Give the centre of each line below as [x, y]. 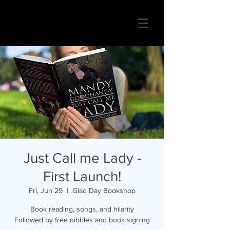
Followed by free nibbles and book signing [82, 220]
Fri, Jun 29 [46, 190]
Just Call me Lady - [82, 158]
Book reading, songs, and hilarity [82, 209]
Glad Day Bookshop [104, 190]
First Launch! [82, 176]
